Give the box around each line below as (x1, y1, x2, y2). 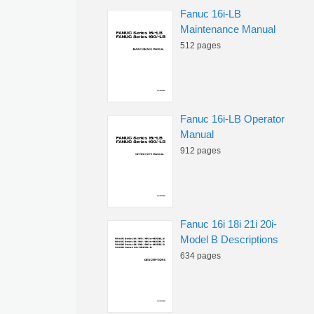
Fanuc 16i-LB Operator (180, 113, 285, 125)
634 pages (180, 251, 221, 261)
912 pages (180, 146, 221, 156)
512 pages (180, 41, 221, 50)
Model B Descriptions (180, 233, 278, 245)
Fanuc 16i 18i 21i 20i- (180, 218, 277, 230)
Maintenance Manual (180, 23, 275, 35)
